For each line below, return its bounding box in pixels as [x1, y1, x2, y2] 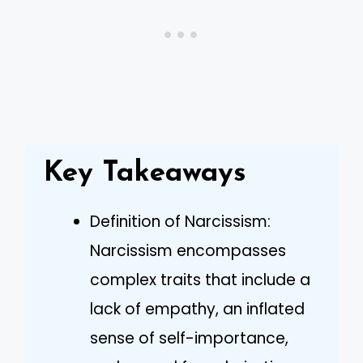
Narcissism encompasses [90, 239, 286, 262]
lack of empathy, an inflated [90, 297, 305, 320]
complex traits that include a [90, 268, 310, 291]
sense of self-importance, [90, 327, 288, 349]
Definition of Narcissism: [90, 210, 271, 233]
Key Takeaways [44, 159, 246, 188]
